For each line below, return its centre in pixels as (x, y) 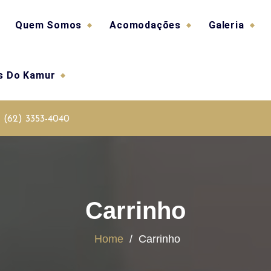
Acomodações (145, 25)
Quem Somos (49, 25)
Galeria (227, 25)
